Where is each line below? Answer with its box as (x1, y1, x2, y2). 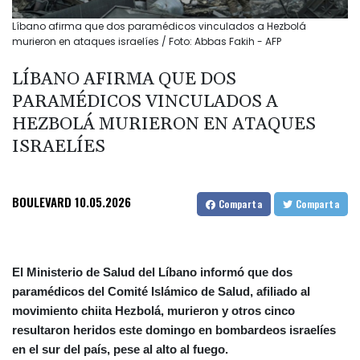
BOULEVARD (12, 193, 72, 211)
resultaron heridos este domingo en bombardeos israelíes (12, 323, 336, 337)
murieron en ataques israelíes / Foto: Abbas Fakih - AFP (12, 35, 281, 49)
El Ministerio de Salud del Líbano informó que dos (12, 265, 292, 280)
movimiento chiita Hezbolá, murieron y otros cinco (12, 304, 295, 318)
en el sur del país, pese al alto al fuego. (12, 342, 228, 357)
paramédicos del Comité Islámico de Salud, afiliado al (12, 284, 310, 299)
